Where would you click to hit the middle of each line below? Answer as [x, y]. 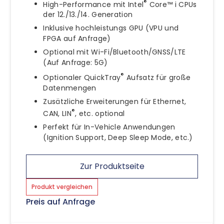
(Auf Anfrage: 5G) [75, 63]
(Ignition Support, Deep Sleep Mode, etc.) [118, 137]
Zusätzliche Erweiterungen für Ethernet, [115, 101]
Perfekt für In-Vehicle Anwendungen [109, 127]
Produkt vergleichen [62, 186]
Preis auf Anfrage [61, 201]
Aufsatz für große [157, 77]
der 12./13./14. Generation [88, 15]
